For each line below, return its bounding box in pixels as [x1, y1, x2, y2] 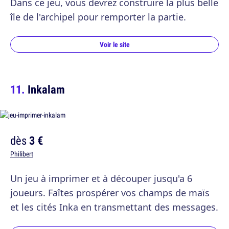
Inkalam [28, 81, 65, 97]
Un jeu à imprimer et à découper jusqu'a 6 [10, 172, 192, 185]
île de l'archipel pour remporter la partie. [10, 10, 186, 23]
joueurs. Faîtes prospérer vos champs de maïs [10, 186, 210, 199]
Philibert [10, 149, 33, 158]
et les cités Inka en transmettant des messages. [10, 200, 218, 213]
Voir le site [99, 39, 130, 49]
